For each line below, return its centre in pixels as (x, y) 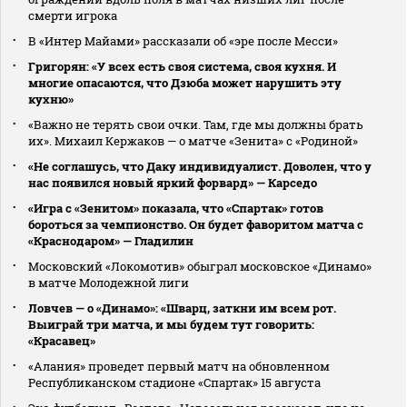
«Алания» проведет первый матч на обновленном (179, 367)
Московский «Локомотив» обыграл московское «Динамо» (200, 267)
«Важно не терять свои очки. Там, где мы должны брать (196, 125)
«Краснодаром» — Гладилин (111, 241)
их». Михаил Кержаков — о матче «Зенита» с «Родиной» (193, 141)
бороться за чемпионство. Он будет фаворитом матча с (196, 225)
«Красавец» (62, 341)
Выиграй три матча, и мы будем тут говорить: (171, 325)
